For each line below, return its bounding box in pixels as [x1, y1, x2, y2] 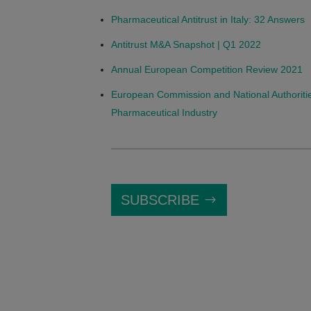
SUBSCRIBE [121, 192, 199, 208]
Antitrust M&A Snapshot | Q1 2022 [111, 39, 261, 51]
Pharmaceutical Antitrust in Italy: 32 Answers [111, 14, 305, 26]
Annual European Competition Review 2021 [111, 64, 303, 76]
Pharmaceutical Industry [111, 107, 217, 119]
